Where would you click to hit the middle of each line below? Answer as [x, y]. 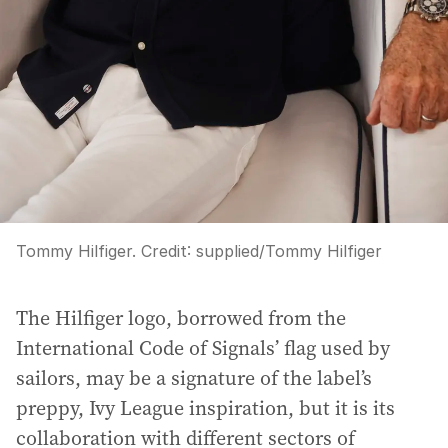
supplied [227, 251]
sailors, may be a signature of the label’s [194, 378]
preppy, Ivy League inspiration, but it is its [205, 408]
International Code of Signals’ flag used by [203, 348]
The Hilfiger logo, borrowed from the [181, 318]
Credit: [166, 251]
